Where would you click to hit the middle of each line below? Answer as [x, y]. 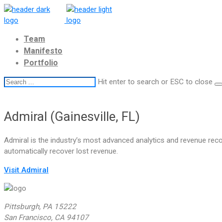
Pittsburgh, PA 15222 [40, 206]
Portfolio [41, 63]
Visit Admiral [26, 170]
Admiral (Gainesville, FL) [72, 116]
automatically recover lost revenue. [61, 151]
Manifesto [43, 51]
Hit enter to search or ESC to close [155, 82]
